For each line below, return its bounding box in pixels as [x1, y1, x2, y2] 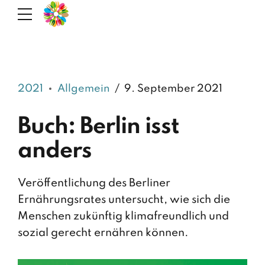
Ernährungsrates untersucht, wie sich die [18, 194, 230, 206]
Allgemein [57, 83, 110, 94]
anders [18, 140, 92, 163]
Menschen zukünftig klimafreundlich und [18, 211, 229, 222]
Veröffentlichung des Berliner [18, 177, 170, 189]
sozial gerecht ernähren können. [18, 227, 189, 239]
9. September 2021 [124, 83, 222, 94]
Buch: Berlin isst [18, 115, 179, 138]
